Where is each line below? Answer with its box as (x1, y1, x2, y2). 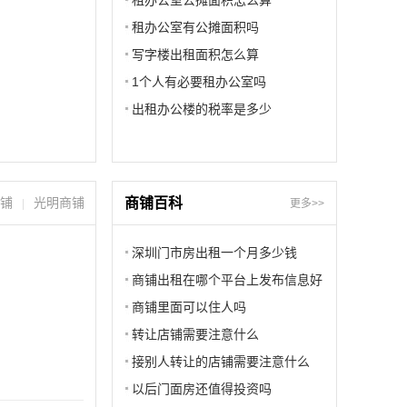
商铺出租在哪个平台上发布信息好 (132, 273, 323, 287)
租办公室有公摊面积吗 (132, 20, 259, 35)
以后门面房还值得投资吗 (132, 382, 272, 396)
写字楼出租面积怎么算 (132, 47, 259, 62)
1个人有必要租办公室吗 (132, 74, 266, 89)
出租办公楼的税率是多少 (132, 102, 272, 116)
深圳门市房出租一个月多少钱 (132, 245, 297, 260)
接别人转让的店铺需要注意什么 (132, 354, 310, 369)
